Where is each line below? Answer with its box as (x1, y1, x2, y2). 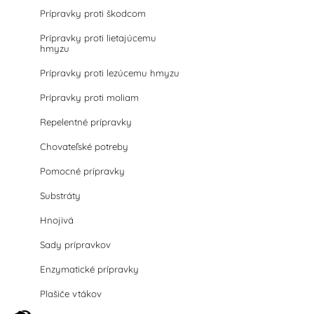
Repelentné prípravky (40, 116, 132, 128)
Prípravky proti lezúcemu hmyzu (40, 67, 180, 78)
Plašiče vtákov (40, 288, 102, 299)
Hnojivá (40, 214, 74, 226)
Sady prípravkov (40, 239, 111, 250)
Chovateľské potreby (40, 141, 129, 152)
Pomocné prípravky (40, 165, 125, 177)
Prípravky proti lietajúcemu (40, 32, 157, 43)
